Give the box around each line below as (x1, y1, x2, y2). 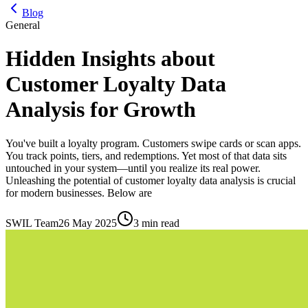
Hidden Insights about (5, 46, 215, 71)
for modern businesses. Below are (5, 186, 152, 199)
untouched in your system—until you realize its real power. (5, 162, 261, 174)
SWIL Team (5, 217, 58, 229)
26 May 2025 (58, 217, 117, 229)
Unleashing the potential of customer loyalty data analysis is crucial (5, 174, 296, 186)
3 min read (133, 217, 179, 229)
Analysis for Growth (5, 97, 196, 122)
